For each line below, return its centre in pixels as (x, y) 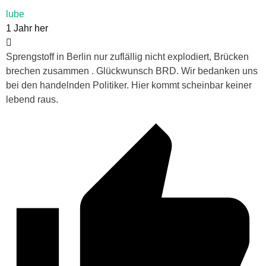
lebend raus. (32, 100)
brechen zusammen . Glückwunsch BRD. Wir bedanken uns (132, 71)
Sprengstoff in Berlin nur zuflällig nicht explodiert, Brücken (127, 57)
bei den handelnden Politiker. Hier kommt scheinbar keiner (129, 85)
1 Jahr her (27, 28)
